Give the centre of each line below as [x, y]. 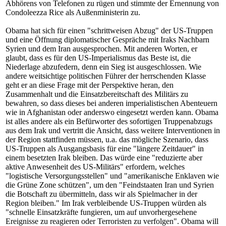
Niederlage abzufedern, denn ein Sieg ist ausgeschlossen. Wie [103, 67]
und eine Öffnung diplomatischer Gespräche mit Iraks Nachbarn [107, 40]
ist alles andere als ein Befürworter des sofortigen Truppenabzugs [109, 121]
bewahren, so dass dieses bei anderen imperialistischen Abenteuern [111, 103]
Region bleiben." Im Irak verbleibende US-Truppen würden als [106, 203]
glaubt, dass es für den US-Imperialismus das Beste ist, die [98, 58]
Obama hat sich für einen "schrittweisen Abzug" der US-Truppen [109, 31]
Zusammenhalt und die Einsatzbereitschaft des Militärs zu [97, 94]
